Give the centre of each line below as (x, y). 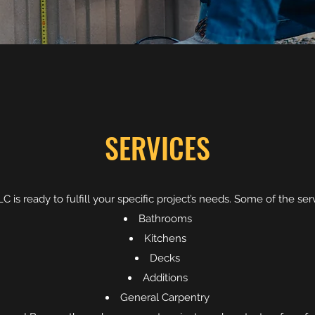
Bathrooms (165, 219)
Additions (165, 278)
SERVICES (157, 148)
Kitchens (165, 238)
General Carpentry (165, 297)
